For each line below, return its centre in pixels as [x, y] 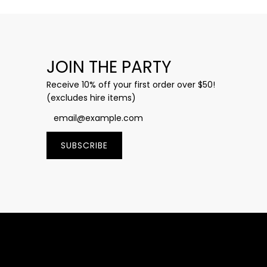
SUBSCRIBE [84, 145]
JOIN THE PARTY [109, 67]
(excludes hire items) [91, 97]
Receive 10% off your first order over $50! [131, 84]
